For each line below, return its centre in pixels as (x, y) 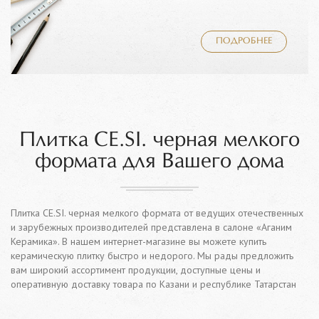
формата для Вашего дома (159, 161)
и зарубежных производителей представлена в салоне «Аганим (151, 227)
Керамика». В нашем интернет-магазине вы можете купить (138, 241)
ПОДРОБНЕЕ (244, 41)
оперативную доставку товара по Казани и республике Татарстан (153, 284)
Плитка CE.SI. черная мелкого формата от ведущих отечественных (157, 213)
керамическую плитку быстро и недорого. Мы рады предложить (152, 255)
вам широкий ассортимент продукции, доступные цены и (136, 270)
